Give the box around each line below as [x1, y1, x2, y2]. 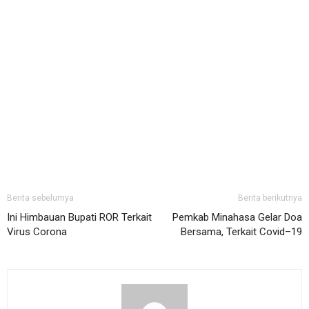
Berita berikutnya [238, 193, 302, 203]
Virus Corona [7, 226, 67, 239]
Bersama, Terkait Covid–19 [181, 226, 302, 239]
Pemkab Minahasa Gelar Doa [172, 211, 302, 224]
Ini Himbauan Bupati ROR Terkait [7, 211, 152, 224]
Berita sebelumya [7, 193, 74, 203]
